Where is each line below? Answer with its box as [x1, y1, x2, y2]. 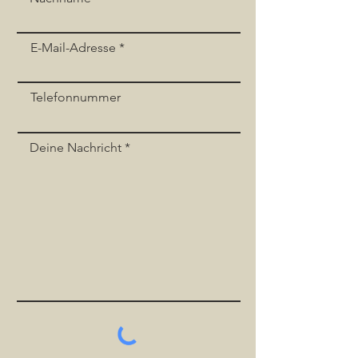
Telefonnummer [30, 89, 121, 105]
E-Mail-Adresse [30, 40, 116, 55]
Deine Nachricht [30, 140, 121, 155]
